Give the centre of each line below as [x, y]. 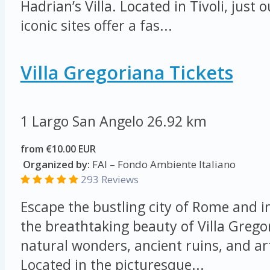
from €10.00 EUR [58, 149]
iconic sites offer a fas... [96, 26]
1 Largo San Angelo [83, 121]
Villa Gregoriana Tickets [127, 73]
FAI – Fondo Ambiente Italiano [162, 164]
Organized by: [55, 164]
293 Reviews [109, 179]
